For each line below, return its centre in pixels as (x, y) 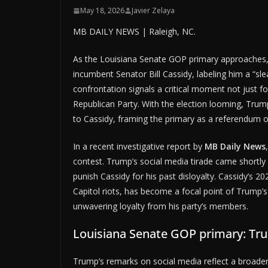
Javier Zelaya (153, 11)
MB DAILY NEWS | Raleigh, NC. (134, 32)
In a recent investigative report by (139, 147)
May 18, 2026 (102, 11)
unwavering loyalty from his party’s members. (161, 206)
